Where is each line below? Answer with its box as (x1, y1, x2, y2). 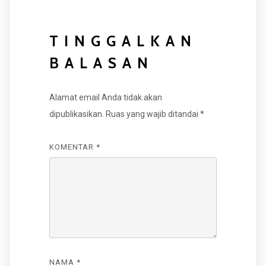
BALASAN (49, 54, 154, 72)
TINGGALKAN (49, 32, 197, 50)
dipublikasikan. (49, 109, 104, 119)
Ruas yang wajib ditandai (105, 109, 200, 119)
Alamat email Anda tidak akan (49, 93, 162, 103)
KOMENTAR (49, 142, 96, 151)
